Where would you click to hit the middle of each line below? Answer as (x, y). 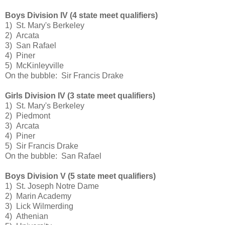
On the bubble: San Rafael (53, 156)
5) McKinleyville (34, 66)
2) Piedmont (28, 116)
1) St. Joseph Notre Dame (52, 186)
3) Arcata (22, 126)
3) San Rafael (31, 46)
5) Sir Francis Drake (42, 146)
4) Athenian (27, 216)
